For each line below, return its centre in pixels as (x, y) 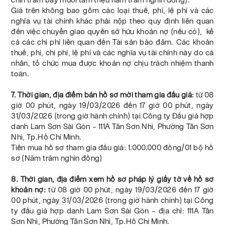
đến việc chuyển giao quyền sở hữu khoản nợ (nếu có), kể (113, 32)
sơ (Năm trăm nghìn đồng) (57, 158)
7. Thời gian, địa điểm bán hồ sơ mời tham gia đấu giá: (103, 95)
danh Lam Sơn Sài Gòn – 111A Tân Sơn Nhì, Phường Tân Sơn (113, 127)
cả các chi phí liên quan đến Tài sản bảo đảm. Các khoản (113, 42)
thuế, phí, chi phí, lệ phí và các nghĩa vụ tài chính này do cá (113, 53)
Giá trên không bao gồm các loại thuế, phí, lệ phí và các (113, 11)
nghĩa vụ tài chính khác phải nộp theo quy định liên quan (113, 21)
